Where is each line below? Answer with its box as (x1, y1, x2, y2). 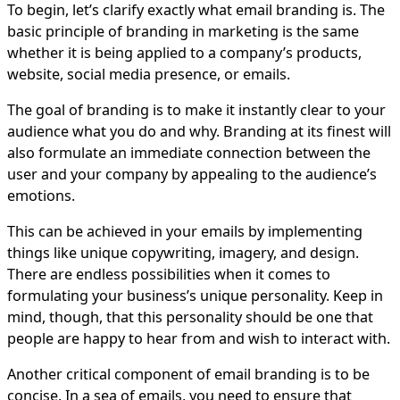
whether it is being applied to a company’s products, (7, 42, 362, 62)
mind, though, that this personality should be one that (7, 306, 373, 327)
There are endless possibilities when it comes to (7, 263, 330, 284)
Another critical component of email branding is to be (7, 364, 370, 385)
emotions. (7, 185, 75, 205)
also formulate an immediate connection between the (7, 142, 371, 162)
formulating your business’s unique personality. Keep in (7, 285, 383, 305)
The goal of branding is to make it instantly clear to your (7, 99, 386, 120)
